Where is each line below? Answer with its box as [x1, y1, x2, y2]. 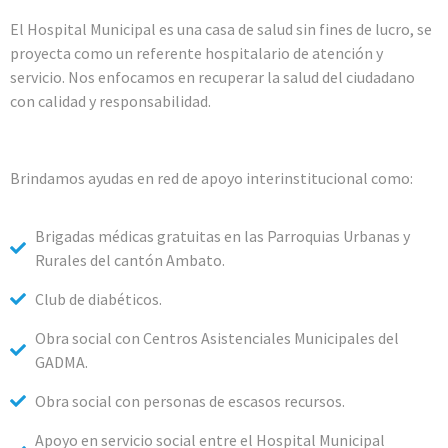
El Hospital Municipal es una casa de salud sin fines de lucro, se [10, 18, 432, 39]
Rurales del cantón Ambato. [35, 249, 225, 270]
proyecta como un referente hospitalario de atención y [10, 42, 383, 63]
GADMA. [35, 351, 88, 372]
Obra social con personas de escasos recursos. [35, 390, 345, 411]
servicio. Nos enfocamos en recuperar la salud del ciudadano [10, 66, 415, 87]
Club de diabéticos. [35, 288, 162, 309]
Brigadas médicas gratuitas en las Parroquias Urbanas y [35, 225, 410, 246]
